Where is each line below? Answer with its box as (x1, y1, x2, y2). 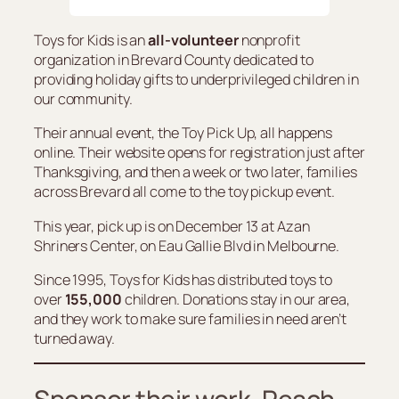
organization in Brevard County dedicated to (34, 50, 313, 70)
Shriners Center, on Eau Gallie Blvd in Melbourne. (34, 235, 340, 256)
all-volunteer (148, 30, 239, 51)
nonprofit (238, 30, 300, 51)
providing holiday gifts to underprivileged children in (34, 69, 359, 90)
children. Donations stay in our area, (121, 289, 351, 309)
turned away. (34, 328, 115, 348)
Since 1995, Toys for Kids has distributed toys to (34, 269, 333, 289)
